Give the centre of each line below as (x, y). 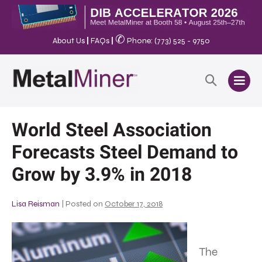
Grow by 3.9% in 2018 (102, 174)
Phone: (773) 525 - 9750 (167, 41)
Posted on (84, 204)
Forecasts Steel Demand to (125, 152)
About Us (68, 41)
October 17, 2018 (134, 204)
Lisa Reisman (36, 204)
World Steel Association (112, 130)
